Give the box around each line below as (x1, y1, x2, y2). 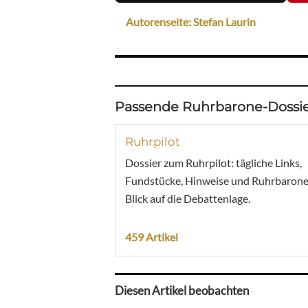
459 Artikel (125, 230, 178, 243)
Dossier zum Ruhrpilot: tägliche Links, (125, 155, 302, 169)
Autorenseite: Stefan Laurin (126, 15, 256, 29)
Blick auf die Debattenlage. (125, 191, 250, 205)
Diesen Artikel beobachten (115, 283, 249, 298)
